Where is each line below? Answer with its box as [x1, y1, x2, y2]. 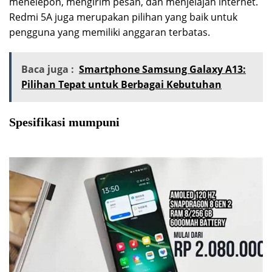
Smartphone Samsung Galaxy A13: [79, 63, 246, 76]
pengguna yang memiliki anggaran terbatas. [9, 25, 210, 39]
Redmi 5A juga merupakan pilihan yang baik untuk [9, 10, 237, 24]
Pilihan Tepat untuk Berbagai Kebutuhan [21, 78, 222, 92]
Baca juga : [21, 63, 74, 76]
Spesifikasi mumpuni [9, 115, 120, 129]
